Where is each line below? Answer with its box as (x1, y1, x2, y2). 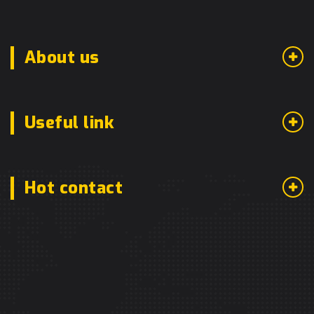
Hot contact (25, 176, 123, 199)
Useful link (25, 111, 115, 134)
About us (25, 46, 100, 69)
